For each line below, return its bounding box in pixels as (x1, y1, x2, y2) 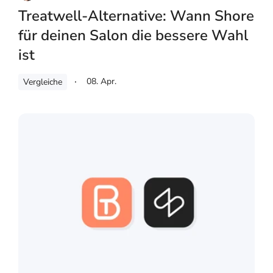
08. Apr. (87, 76, 116, 88)
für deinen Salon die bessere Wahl (18, 26, 248, 46)
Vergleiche (23, 76, 62, 88)
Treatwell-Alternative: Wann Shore (18, 6, 254, 26)
